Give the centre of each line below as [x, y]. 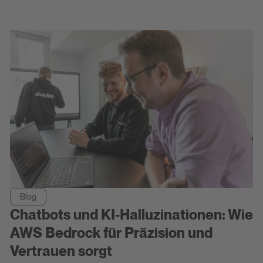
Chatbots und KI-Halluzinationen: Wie [131, 215]
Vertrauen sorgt [61, 251]
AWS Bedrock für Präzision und [111, 233]
